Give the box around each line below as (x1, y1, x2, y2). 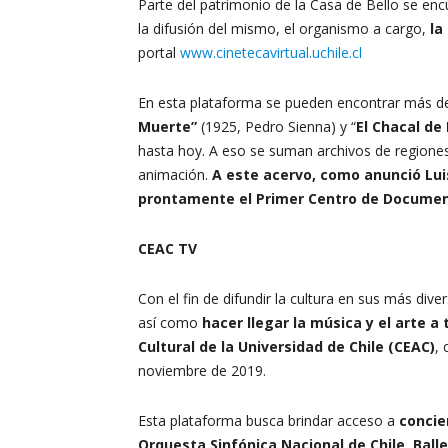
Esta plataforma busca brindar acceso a (138, 411, 399, 430)
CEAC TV (138, 239, 197, 258)
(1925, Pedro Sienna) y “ (197, 117, 356, 136)
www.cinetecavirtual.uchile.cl (180, 43, 362, 62)
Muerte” (138, 117, 197, 136)
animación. (138, 165, 212, 184)
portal (138, 43, 180, 62)
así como (138, 313, 202, 332)
